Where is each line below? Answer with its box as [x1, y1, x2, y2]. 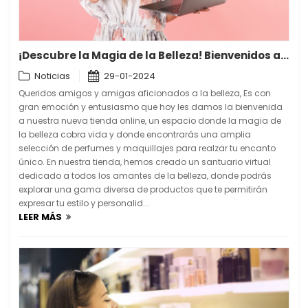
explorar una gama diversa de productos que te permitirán [19, 184, 267, 196]
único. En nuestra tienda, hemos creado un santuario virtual [19, 156, 271, 168]
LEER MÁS [19, 210, 66, 224]
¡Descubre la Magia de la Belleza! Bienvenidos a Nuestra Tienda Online [280, 48, 289, 63]
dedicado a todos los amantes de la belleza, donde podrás [19, 170, 272, 182]
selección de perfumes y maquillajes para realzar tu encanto [19, 142, 276, 155]
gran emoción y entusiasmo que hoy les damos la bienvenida [19, 101, 283, 113]
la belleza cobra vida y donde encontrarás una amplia [19, 129, 251, 141]
